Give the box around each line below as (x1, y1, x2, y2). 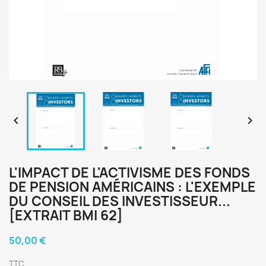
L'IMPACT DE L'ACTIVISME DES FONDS (9, 164, 250, 182)
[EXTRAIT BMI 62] (9, 207, 123, 224)
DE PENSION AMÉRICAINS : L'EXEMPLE (9, 178, 256, 196)
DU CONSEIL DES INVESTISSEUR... (9, 192, 230, 210)
